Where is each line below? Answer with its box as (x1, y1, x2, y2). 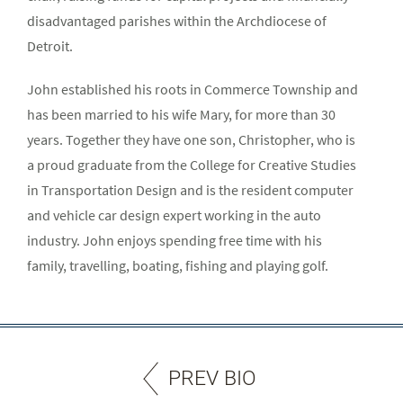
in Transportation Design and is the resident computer (27, 181, 354, 199)
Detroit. (27, 37, 73, 55)
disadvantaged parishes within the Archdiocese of (27, 12, 327, 30)
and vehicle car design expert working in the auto (27, 206, 321, 224)
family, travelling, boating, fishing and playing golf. (27, 256, 328, 274)
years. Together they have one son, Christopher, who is (27, 130, 355, 148)
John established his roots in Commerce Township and (27, 80, 358, 98)
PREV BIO (168, 366, 256, 390)
